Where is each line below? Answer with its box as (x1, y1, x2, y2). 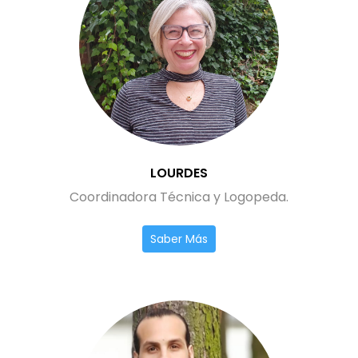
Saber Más (150, 231, 208, 247)
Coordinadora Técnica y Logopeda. (70, 188, 288, 206)
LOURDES (150, 164, 208, 182)
